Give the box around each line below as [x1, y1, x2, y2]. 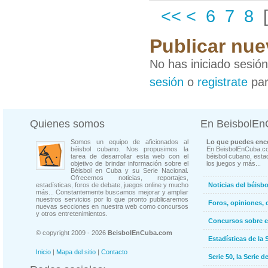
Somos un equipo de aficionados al [71, 138, 188, 145]
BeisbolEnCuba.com [108, 229, 172, 236]
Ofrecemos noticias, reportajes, [71, 174, 188, 181]
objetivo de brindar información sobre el [71, 160, 188, 167]
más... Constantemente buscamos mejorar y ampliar [36, 188, 188, 196]
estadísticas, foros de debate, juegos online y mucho [36, 181, 188, 188]
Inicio [36, 248, 51, 255]
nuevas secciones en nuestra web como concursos [36, 203, 188, 210]
